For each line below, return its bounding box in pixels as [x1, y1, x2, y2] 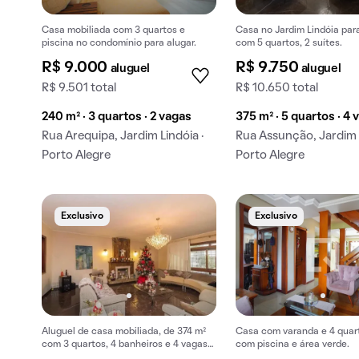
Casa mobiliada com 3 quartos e [42, 26, 185, 35]
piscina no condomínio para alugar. [42, 39, 196, 48]
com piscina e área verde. [236, 340, 350, 349]
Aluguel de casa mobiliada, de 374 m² [42, 327, 206, 336]
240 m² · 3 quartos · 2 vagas [42, 111, 192, 123]
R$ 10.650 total [236, 83, 319, 95]
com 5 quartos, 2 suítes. [236, 39, 343, 48]
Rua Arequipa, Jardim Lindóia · [42, 131, 204, 143]
